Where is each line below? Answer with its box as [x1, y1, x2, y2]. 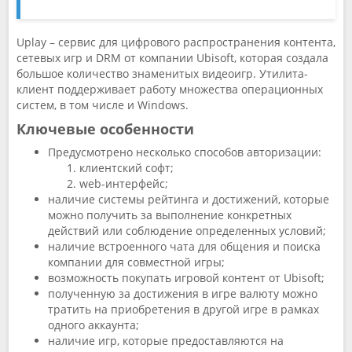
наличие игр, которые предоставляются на [48, 333, 284, 348]
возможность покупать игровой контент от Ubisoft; [48, 270, 324, 285]
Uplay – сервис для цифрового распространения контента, [16, 35, 335, 49]
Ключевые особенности [16, 119, 194, 138]
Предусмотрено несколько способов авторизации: [48, 145, 321, 159]
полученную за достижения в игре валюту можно [48, 286, 317, 301]
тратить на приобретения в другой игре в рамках [48, 302, 319, 317]
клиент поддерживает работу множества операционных [16, 82, 323, 97]
